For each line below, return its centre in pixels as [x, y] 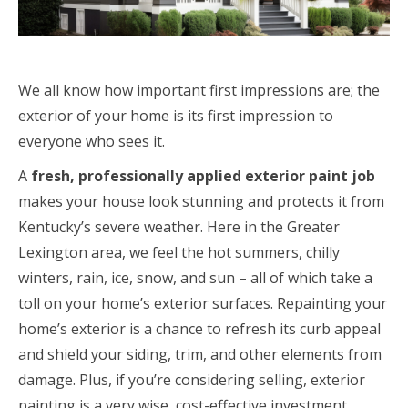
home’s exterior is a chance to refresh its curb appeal [199, 328]
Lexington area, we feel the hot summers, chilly [179, 252]
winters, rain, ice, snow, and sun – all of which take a [195, 277]
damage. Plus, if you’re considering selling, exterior [192, 379]
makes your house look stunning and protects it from [201, 201]
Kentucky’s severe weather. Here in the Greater [179, 226]
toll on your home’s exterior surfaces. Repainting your [203, 303]
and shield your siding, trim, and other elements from [200, 354]
